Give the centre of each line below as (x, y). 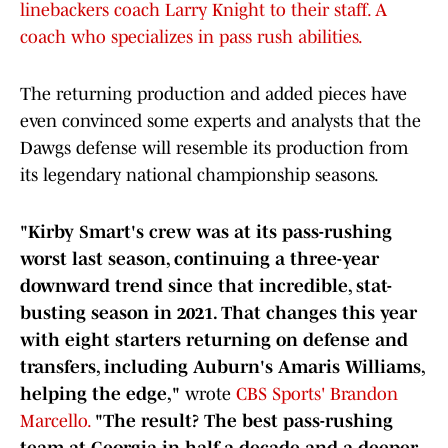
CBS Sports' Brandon (317, 394)
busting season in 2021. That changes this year (218, 313)
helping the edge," (102, 394)
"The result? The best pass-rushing (244, 421)
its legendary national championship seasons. (199, 175)
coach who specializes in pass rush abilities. (191, 37)
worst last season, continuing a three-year (199, 259)
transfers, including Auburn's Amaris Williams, (222, 367)
